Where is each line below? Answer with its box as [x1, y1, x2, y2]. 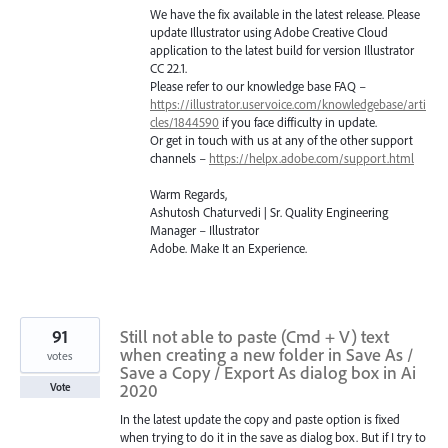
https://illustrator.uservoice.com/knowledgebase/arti [150, 95, 426, 112]
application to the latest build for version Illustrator [150, 41, 414, 58]
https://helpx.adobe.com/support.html [209, 149, 414, 166]
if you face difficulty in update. [219, 113, 377, 130]
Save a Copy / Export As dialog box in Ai [120, 361, 416, 385]
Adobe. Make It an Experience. [150, 240, 307, 257]
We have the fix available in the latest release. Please [150, 5, 420, 22]
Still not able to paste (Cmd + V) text [120, 325, 389, 349]
